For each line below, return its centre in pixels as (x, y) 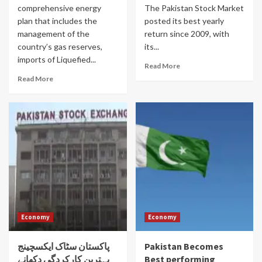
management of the (54, 34)
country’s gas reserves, (60, 46)
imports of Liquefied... (57, 59)
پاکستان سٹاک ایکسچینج (63, 246)
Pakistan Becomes (184, 246)
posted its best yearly (184, 21)
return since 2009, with (187, 34)
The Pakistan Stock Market (194, 8)
